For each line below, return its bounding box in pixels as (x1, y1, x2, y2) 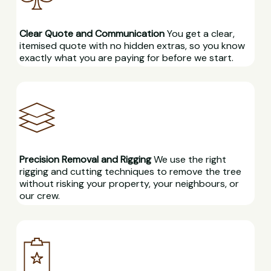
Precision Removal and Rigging (19, 153, 151, 166)
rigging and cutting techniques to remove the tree (19, 165, 241, 178)
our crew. (19, 189, 60, 203)
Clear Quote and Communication (19, 27, 165, 40)
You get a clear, (164, 27, 235, 40)
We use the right (151, 153, 226, 166)
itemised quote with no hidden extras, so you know (19, 39, 245, 52)
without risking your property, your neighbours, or (19, 177, 239, 191)
